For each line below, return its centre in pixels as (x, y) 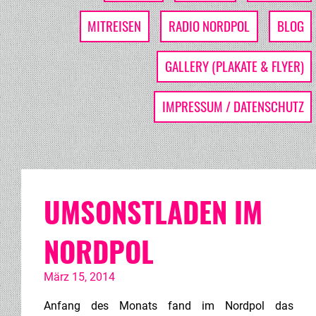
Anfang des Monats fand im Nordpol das (169, 305)
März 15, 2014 (79, 276)
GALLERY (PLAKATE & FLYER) (234, 66)
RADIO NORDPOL (209, 26)
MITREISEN (115, 26)
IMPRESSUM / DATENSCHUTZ (233, 107)
